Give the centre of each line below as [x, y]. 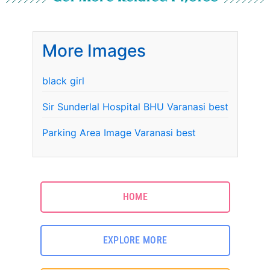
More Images [94, 51]
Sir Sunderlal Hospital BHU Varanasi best [135, 107]
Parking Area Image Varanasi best [119, 133]
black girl [63, 81]
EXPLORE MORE [135, 240]
